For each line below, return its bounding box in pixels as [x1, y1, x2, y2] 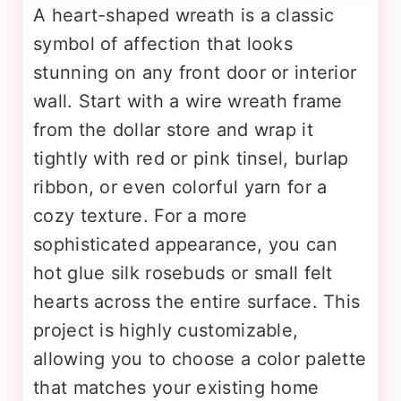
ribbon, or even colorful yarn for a [33, 176, 328, 198]
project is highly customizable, [33, 320, 299, 341]
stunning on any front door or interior [33, 62, 357, 83]
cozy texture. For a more [33, 205, 248, 226]
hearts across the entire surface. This [33, 291, 361, 312]
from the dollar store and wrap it [33, 119, 313, 141]
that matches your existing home [33, 377, 320, 398]
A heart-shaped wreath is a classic [33, 4, 335, 26]
